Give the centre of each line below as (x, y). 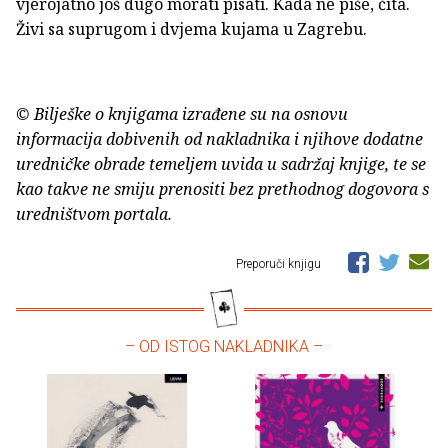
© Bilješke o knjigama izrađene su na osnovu (182, 113)
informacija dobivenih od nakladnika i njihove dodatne (219, 138)
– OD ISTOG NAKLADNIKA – (224, 346)
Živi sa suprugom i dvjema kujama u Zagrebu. (191, 28)
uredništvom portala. (94, 213)
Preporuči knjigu (280, 263)
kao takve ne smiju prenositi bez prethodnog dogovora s (222, 188)
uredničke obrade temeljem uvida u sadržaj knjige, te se (221, 163)
